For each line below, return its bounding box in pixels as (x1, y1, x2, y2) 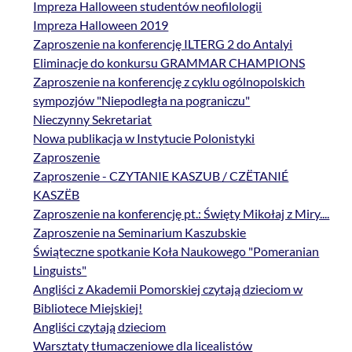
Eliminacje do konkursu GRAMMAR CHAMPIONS (33, 55, 306, 71)
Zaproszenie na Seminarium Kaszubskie (33, 225, 247, 240)
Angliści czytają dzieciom (33, 319, 167, 335)
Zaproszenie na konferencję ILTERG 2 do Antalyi (33, 36, 293, 52)
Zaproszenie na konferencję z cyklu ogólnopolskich (33, 74, 306, 90)
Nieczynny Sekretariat (33, 112, 152, 127)
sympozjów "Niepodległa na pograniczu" (33, 93, 251, 108)
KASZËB (33, 187, 80, 203)
